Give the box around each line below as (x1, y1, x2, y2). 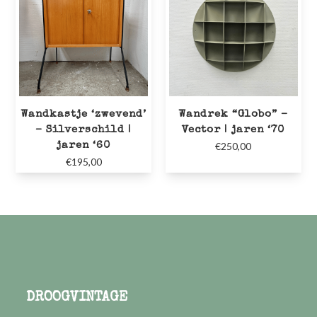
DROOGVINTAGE (26, 290, 128, 305)
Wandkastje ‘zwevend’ (21, 108, 147, 120)
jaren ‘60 (57, 139, 111, 151)
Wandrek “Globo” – (178, 108, 289, 120)
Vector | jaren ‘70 (182, 124, 285, 135)
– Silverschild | (35, 124, 132, 135)
